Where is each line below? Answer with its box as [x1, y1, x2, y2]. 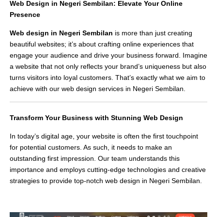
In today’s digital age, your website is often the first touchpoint [10, 132, 198, 140]
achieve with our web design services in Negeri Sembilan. [10, 85, 186, 93]
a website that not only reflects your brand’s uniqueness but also [10, 62, 206, 71]
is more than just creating [113, 29, 192, 37]
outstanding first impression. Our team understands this [10, 155, 180, 163]
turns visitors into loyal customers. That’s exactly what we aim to [10, 74, 205, 82]
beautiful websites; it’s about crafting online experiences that [10, 40, 194, 48]
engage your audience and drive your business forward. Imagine [10, 51, 207, 60]
